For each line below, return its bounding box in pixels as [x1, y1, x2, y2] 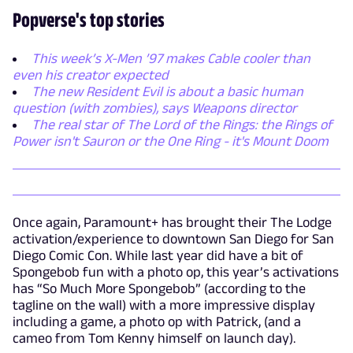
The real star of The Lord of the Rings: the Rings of [32, 117, 333, 133]
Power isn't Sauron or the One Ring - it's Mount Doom [13, 133, 329, 150]
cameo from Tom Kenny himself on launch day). [13, 330, 295, 347]
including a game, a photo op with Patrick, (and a [13, 314, 301, 330]
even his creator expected [13, 67, 169, 84]
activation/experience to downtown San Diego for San [13, 231, 334, 247]
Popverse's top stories [13, 8, 165, 32]
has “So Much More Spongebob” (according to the [13, 281, 306, 297]
